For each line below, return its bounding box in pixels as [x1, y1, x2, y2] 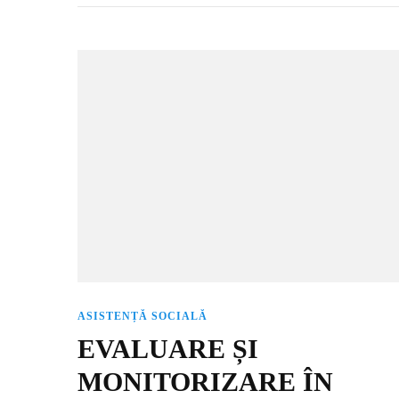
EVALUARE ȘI [77, 333, 259, 364]
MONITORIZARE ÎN [77, 366, 334, 397]
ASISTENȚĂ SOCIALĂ [77, 309, 208, 322]
